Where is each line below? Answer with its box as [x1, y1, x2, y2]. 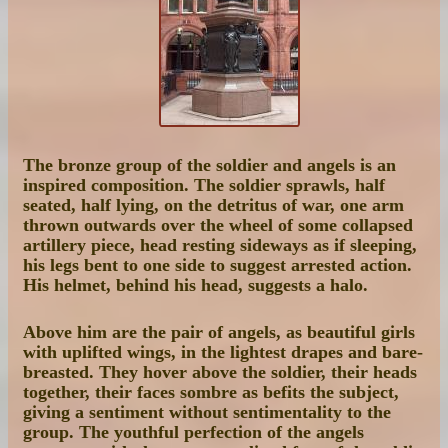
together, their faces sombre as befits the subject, [23, 382, 399, 403]
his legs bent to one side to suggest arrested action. [23, 254, 412, 275]
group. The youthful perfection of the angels [23, 422, 364, 443]
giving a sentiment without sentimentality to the [23, 402, 391, 423]
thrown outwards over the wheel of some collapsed [23, 214, 413, 235]
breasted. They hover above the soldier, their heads [23, 362, 417, 383]
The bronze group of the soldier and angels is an [23, 154, 396, 175]
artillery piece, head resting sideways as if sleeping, [23, 234, 417, 255]
